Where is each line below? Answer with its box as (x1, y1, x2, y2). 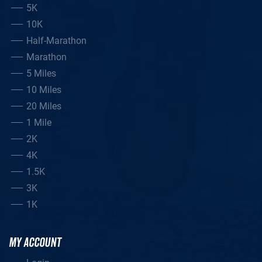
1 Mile (26, 116, 51, 128)
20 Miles (26, 100, 61, 112)
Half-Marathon (26, 35, 87, 46)
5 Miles (26, 67, 56, 79)
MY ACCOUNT (9, 235, 61, 251)
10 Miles (26, 84, 61, 95)
